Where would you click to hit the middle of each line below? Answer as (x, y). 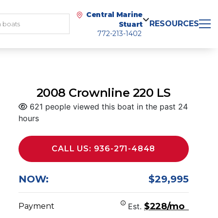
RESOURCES (174, 24)
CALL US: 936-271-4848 (104, 149)
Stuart (130, 24)
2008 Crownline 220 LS (103, 93)
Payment (36, 206)
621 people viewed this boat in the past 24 (107, 107)
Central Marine (114, 15)
